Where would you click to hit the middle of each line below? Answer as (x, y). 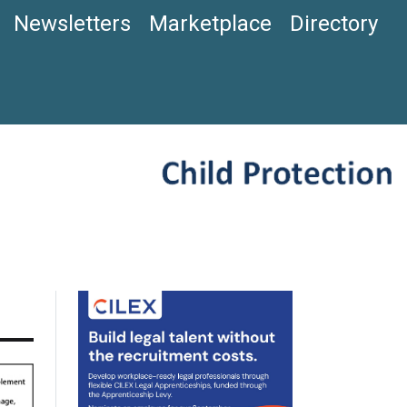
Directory (334, 24)
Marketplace (210, 24)
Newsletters (72, 24)
